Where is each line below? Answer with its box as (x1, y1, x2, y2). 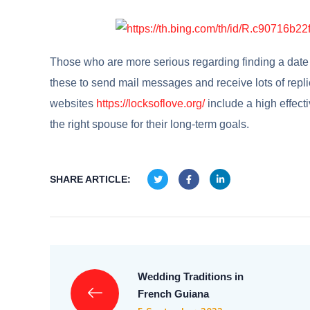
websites (50, 98, 96, 110)
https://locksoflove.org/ (96, 98, 205, 110)
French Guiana (138, 288, 209, 300)
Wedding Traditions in (138, 271, 244, 283)
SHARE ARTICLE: (50, 174, 131, 185)
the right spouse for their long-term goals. (50, 118, 249, 131)
